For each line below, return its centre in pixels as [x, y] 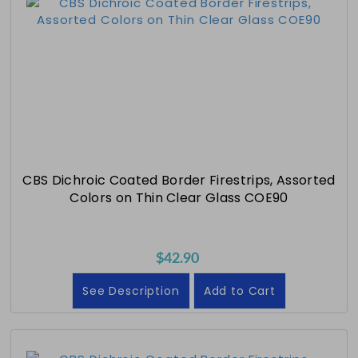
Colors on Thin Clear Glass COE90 [179, 197]
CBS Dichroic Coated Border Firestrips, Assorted [179, 180]
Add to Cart [239, 290]
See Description [131, 290]
